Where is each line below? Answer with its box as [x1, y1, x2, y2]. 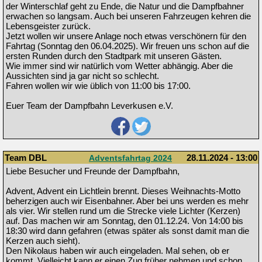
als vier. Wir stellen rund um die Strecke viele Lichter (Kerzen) [6, 206, 240, 216]
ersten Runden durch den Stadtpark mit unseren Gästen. [6, 51, 222, 61]
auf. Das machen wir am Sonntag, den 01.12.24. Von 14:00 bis [6, 216, 243, 226]
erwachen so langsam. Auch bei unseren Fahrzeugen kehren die [6, 11, 251, 22]
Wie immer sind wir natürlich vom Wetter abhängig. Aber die [6, 61, 233, 71]
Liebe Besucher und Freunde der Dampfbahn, [6, 166, 180, 177]
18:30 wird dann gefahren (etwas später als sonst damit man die [6, 226, 249, 236]
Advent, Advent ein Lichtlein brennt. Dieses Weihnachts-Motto [6, 186, 240, 196]
